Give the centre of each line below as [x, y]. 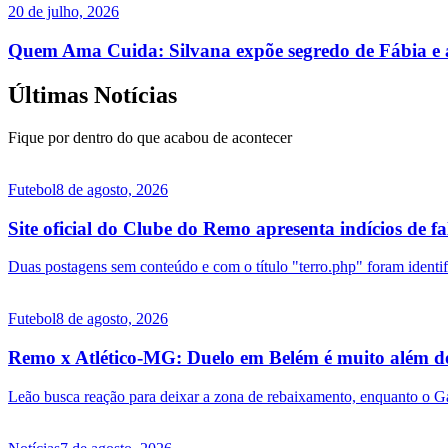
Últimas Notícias [92, 95]
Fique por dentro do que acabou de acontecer [150, 138]
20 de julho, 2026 [63, 12]
